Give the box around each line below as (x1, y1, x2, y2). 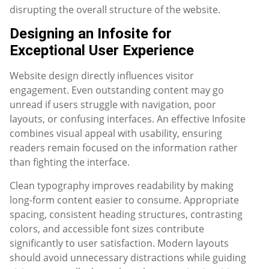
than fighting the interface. (10, 156, 130, 169)
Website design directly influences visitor (10, 69, 194, 83)
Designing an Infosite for (10, 25, 172, 43)
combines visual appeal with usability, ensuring (10, 127, 222, 141)
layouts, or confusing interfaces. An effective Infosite (10, 112, 246, 126)
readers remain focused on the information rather (10, 141, 238, 155)
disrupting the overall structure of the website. (10, 2, 220, 16)
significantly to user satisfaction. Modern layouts (10, 236, 229, 250)
